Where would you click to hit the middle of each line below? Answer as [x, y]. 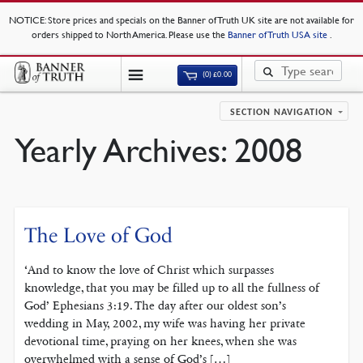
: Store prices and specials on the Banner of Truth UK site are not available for [199, 20]
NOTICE [27, 20]
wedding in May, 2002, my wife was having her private [165, 324]
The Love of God [99, 236]
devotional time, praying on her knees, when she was [161, 342]
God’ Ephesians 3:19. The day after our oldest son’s [156, 306]
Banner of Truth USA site [278, 34]
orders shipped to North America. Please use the [129, 34]
